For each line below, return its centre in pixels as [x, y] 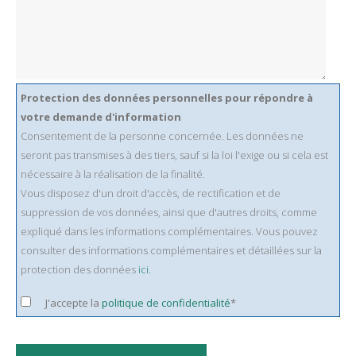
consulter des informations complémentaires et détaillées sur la [171, 250]
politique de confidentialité [166, 303]
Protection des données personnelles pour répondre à [167, 97]
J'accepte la [74, 303]
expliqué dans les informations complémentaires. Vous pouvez [169, 231]
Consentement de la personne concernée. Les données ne [162, 135]
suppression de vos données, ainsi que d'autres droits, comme [169, 212]
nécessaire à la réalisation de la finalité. [113, 174]
